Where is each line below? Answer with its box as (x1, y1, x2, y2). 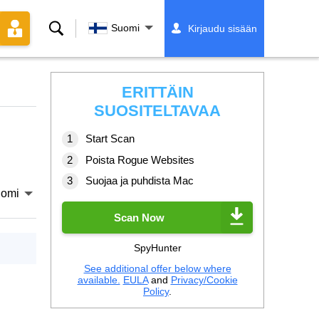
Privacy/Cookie (170, 273, 238, 286)
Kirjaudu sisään (188, 23, 257, 34)
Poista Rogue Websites (85, 153, 194, 166)
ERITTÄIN (121, 83, 194, 101)
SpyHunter (133, 241, 182, 253)
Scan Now (114, 211, 164, 224)
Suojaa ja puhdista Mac (85, 174, 194, 187)
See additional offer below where (83, 262, 231, 274)
